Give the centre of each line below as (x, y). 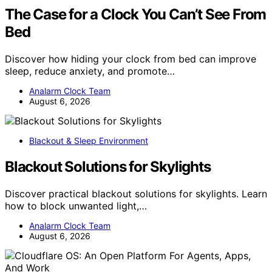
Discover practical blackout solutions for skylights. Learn (136, 193)
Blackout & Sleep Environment (89, 140)
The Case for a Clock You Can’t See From (136, 14)
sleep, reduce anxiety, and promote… (90, 71)
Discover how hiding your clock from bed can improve (131, 59)
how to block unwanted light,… (76, 206)
